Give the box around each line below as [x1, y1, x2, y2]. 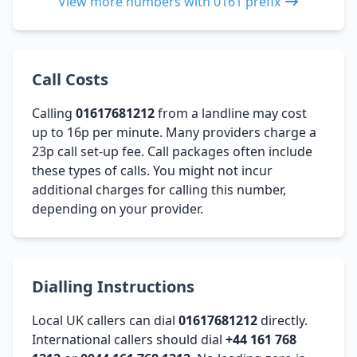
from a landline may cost [155, 104, 307, 122]
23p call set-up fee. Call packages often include [32, 142, 312, 160]
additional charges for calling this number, [32, 180, 286, 198]
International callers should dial [32, 330, 226, 348]
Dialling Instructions [32, 275, 194, 297]
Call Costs [32, 68, 108, 90]
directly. [257, 311, 308, 329]
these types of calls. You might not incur [32, 161, 273, 179]
